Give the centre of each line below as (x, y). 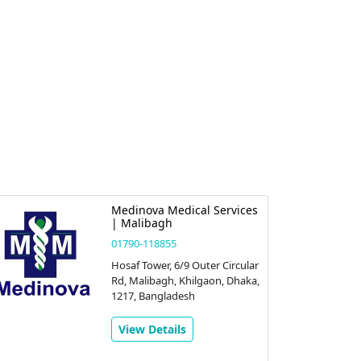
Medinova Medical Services (184, 210)
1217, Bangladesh (153, 296)
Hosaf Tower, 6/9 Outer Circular (185, 265)
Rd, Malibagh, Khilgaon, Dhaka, (185, 280)
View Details (152, 329)
